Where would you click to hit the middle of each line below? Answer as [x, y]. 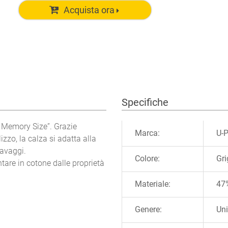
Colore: [147, 159]
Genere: [148, 210]
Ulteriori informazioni [159, 126]
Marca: [147, 133]
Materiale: [153, 184]
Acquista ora [89, 10]
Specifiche [145, 103]
